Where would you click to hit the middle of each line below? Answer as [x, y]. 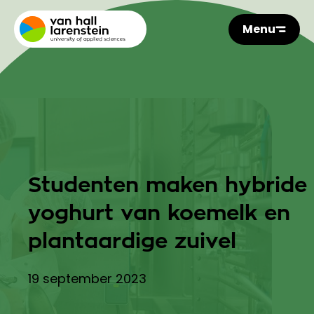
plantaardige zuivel [132, 241]
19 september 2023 [87, 279]
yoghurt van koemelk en [159, 213]
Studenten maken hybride [168, 185]
